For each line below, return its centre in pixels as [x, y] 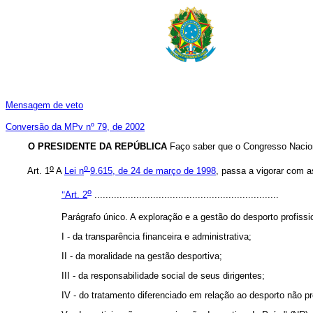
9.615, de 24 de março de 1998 [153, 170]
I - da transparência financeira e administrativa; [156, 237]
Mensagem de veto [44, 105]
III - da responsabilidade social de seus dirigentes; [163, 276]
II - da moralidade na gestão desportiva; [142, 256]
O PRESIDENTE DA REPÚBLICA [88, 147]
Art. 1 [37, 170]
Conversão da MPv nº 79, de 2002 [75, 127]
